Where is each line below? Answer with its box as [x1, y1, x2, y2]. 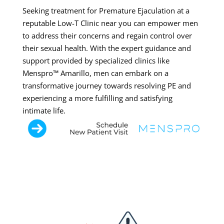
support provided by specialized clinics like [22, 55, 169, 66]
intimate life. [22, 105, 65, 116]
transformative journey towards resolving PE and [22, 80, 191, 91]
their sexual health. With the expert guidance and [22, 43, 191, 53]
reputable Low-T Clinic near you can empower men [22, 18, 198, 28]
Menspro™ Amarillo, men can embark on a [22, 68, 168, 78]
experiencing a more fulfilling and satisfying [22, 93, 172, 103]
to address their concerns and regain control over [22, 30, 192, 41]
